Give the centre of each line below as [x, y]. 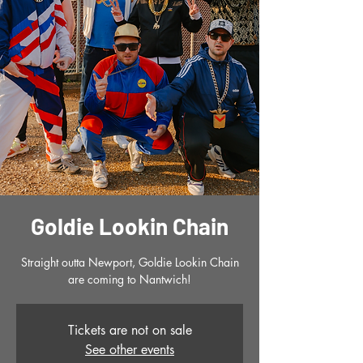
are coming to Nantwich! [130, 280]
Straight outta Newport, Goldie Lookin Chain [130, 263]
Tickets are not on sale [130, 331]
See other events [130, 350]
